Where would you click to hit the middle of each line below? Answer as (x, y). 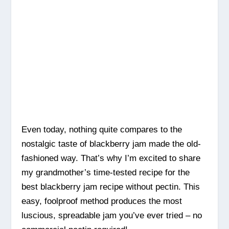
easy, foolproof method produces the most (102, 201)
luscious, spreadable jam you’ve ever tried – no (112, 216)
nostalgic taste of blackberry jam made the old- (111, 144)
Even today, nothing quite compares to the (102, 130)
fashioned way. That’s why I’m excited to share (111, 158)
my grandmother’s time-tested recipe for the (106, 173)
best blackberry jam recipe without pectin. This (111, 187)
